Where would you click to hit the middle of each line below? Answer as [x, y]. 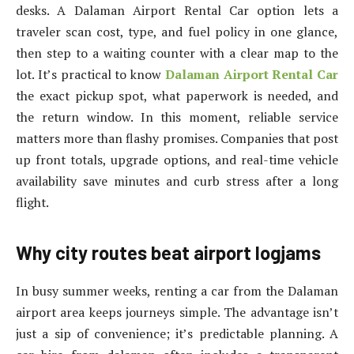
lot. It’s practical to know [90, 74]
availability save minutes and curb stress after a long [177, 181]
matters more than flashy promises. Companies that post [177, 138]
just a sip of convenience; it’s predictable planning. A [177, 334]
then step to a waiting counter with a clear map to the [177, 53]
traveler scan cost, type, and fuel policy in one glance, [177, 31]
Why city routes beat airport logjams [168, 253]
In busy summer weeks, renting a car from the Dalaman [177, 291]
